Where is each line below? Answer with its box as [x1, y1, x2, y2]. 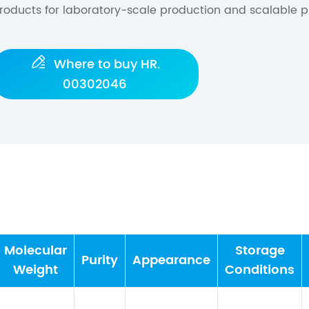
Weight [13, 260, 58, 280]
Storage [235, 241, 285, 261]
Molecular [4, 241, 67, 261]
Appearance [132, 250, 210, 270]
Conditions [225, 260, 295, 280]
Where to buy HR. [50, 54, 160, 74]
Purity [81, 250, 118, 270]
